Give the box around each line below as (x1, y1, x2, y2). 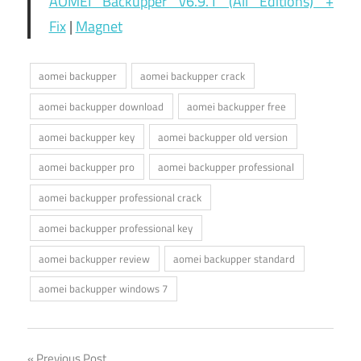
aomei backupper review (39, 250, 151, 267)
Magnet (75, 15, 122, 38)
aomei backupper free (187, 98, 287, 114)
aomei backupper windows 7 (39, 280, 168, 297)
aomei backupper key (39, 128, 135, 145)
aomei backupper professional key (39, 219, 193, 236)
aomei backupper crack (140, 67, 246, 84)
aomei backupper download (39, 98, 164, 114)
